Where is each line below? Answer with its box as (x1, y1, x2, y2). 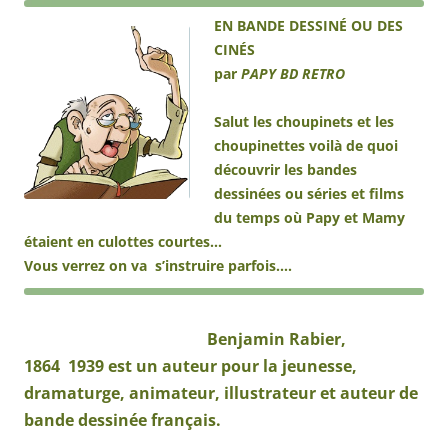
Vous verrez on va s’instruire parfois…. (24, 256, 292, 276)
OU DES (347, 16, 403, 36)
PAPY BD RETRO (237, 64, 345, 84)
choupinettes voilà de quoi (214, 136, 398, 156)
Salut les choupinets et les (214, 112, 394, 132)
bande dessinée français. (24, 409, 221, 432)
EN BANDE (214, 16, 289, 36)
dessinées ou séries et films (214, 184, 404, 204)
